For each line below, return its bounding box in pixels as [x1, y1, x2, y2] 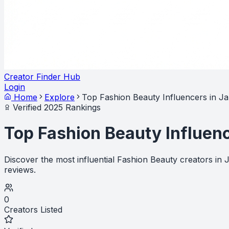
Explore [44, 92, 75, 102]
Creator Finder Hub [4, 72, 80, 82]
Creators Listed [4, 204, 62, 215]
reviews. [4, 164, 36, 175]
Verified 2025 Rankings [10, 102, 101, 112]
